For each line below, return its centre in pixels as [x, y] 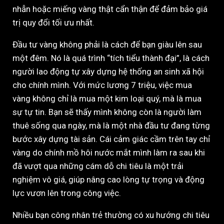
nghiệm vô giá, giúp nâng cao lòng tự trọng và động [108, 180]
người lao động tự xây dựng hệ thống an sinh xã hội [108, 72]
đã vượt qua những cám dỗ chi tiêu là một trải [98, 166]
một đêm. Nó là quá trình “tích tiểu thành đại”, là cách [111, 58]
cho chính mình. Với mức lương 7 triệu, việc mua [102, 85]
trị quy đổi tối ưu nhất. [53, 23]
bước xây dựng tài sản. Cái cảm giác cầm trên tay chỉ [111, 139]
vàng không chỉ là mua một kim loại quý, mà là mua [107, 99]
